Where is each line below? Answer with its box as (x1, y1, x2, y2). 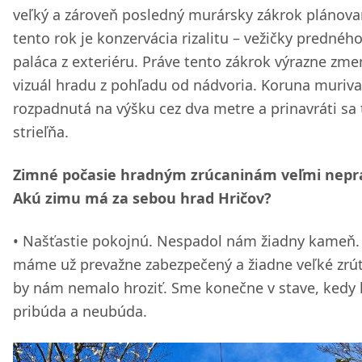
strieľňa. (13, 122, 69, 141)
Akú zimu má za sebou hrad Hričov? (13, 188, 271, 208)
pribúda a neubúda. (13, 301, 147, 321)
